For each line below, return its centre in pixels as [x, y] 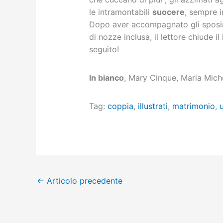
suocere [168, 12]
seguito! [104, 50]
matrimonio [193, 106]
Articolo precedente [83, 180]
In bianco [106, 78]
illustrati [153, 106]
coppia [120, 106]
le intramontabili [120, 12]
